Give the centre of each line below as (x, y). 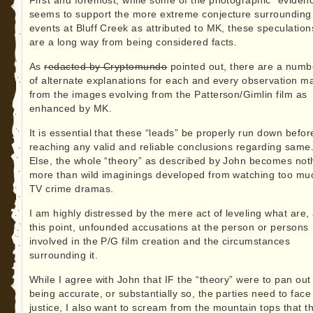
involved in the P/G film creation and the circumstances (160, 242)
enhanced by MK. (71, 109)
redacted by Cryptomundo (106, 67)
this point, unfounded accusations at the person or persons (169, 228)
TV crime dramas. (71, 189)
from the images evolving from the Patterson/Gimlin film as (168, 95)
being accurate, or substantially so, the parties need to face (170, 294)
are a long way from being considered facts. (133, 43)
